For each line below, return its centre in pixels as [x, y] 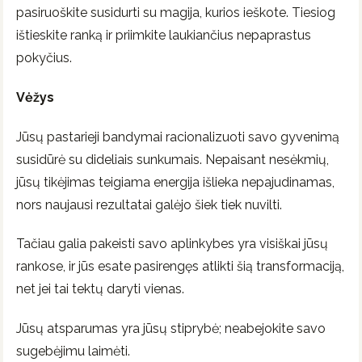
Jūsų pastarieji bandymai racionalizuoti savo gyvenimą [178, 137]
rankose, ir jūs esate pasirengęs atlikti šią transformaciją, [180, 267]
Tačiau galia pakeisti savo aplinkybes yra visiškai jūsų [172, 244]
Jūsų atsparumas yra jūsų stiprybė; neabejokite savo [171, 329]
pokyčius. [44, 57]
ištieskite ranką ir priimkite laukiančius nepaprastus [164, 35]
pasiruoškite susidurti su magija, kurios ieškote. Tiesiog [176, 12]
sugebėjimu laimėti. [73, 351]
